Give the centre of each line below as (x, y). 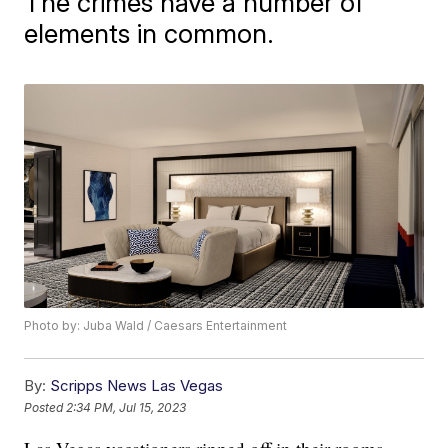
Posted (45, 407)
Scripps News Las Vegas (137, 386)
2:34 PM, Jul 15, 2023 (126, 407)
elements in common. (149, 33)
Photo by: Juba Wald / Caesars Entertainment (156, 326)
